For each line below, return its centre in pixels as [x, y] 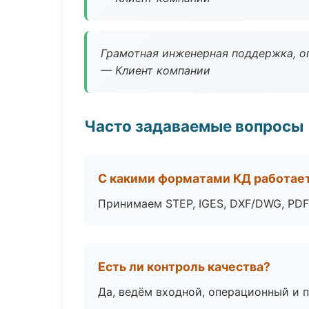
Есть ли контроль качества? [184, 267]
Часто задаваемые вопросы [194, 126]
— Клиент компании [156, 70]
